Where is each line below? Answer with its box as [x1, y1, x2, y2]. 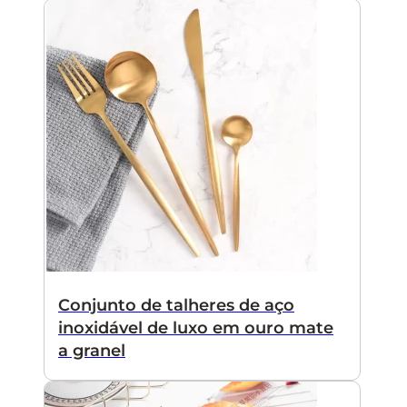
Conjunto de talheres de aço [58, 294, 294, 315]
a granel [58, 340, 125, 361]
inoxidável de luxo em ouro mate [58, 317, 333, 338]
